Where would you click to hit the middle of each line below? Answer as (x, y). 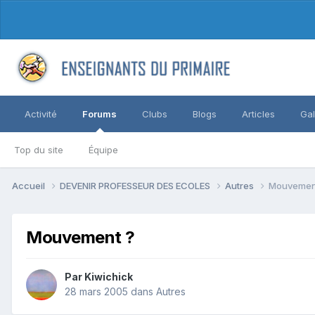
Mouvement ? (81, 237)
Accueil (30, 185)
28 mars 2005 (96, 292)
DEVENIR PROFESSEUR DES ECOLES (136, 185)
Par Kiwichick (99, 277)
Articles (258, 114)
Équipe (103, 150)
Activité (41, 114)
